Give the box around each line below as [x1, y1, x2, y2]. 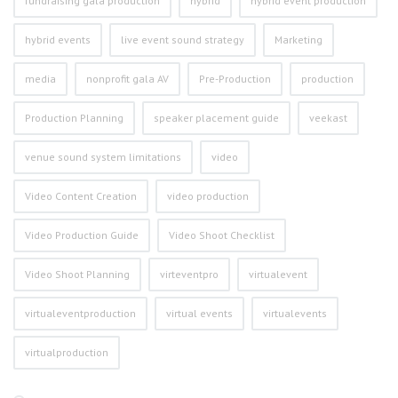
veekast [309, 111, 347, 125]
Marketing [275, 33, 322, 47]
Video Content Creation [25, 189, 137, 203]
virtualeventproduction [25, 306, 136, 321]
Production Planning [25, 111, 123, 125]
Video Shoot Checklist [169, 228, 275, 243]
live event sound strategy [121, 33, 244, 47]
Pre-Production [199, 72, 271, 86]
